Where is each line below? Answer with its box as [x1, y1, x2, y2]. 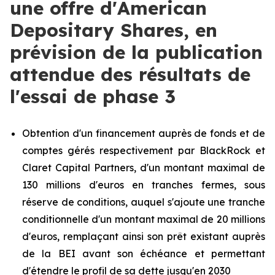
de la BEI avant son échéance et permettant [22, 247, 265, 260]
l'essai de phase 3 [10, 85, 176, 108]
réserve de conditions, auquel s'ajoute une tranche [22, 196, 265, 208]
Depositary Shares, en [10, 18, 217, 42]
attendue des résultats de [10, 63, 250, 86]
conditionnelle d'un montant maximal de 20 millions [22, 213, 265, 225]
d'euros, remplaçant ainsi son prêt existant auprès [22, 230, 265, 242]
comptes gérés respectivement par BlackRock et [22, 144, 265, 157]
